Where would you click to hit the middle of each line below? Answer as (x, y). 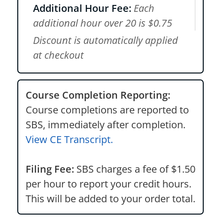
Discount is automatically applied (106, 40)
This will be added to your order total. (110, 199)
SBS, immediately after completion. (106, 125)
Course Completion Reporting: (98, 95)
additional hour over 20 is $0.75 (103, 23)
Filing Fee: (50, 169)
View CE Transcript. (69, 139)
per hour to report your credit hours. (109, 184)
